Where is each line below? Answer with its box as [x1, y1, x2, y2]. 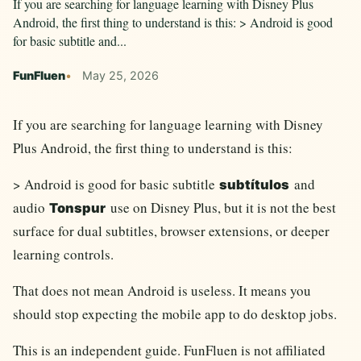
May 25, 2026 [81, 68, 159, 82]
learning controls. [13, 245, 114, 264]
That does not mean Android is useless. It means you [13, 281, 311, 301]
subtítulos [219, 176, 290, 193]
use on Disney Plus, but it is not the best [106, 198, 336, 218]
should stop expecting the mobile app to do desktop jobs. [13, 305, 337, 324]
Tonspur [49, 200, 106, 217]
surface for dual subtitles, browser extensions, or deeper [13, 222, 330, 241]
